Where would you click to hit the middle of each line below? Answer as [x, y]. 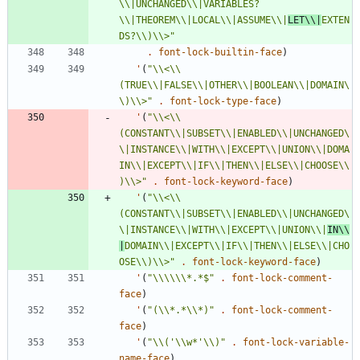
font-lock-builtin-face [220, 52]
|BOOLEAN [271, 85]
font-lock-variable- [296, 342]
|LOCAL [203, 20]
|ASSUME [251, 20]
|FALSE [175, 85]
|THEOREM [153, 20]
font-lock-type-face [223, 101]
